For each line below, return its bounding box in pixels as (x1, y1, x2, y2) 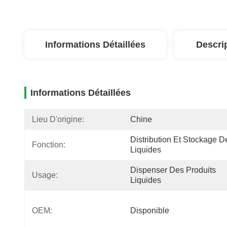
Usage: (32, 171, 58, 179)
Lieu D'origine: (32, 115, 84, 124)
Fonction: (32, 140, 65, 149)
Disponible (130, 206, 169, 215)
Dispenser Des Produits (130, 166, 216, 174)
